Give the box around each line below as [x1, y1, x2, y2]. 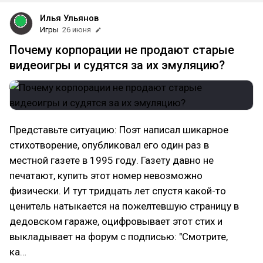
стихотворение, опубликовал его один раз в [9, 139, 209, 151]
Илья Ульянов [40, 13, 99, 23]
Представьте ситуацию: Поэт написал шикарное [9, 124, 228, 136]
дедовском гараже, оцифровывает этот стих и [9, 215, 222, 227]
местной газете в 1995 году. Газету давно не [9, 154, 214, 166]
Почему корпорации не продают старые [9, 43, 234, 57]
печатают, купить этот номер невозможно [9, 170, 203, 181]
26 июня [62, 25, 91, 34]
